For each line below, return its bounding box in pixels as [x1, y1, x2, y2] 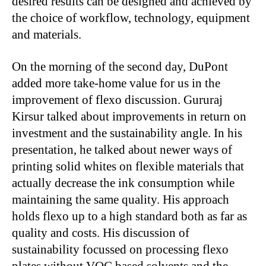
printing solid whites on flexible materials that [12, 159, 244, 173]
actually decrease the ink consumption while [12, 176, 235, 190]
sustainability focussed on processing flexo [12, 242, 229, 256]
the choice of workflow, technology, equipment [12, 11, 250, 25]
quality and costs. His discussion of [12, 226, 189, 240]
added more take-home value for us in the [12, 76, 220, 90]
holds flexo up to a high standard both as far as [12, 209, 247, 223]
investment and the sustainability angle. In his [12, 126, 242, 140]
